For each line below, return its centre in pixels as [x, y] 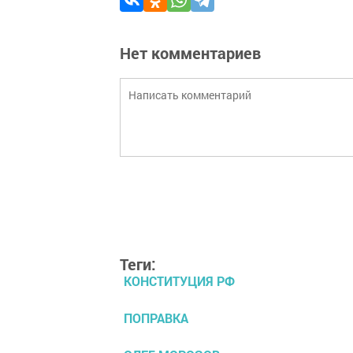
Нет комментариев [190, 52]
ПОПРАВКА [156, 318]
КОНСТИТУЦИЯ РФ [179, 281]
